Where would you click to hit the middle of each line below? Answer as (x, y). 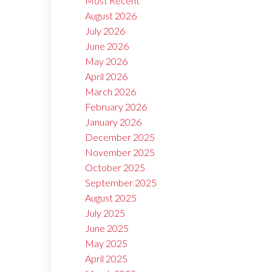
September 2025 (121, 183)
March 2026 (111, 92)
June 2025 (107, 228)
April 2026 (107, 76)
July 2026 (105, 31)
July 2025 (105, 213)
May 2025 (107, 243)
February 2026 (116, 107)
